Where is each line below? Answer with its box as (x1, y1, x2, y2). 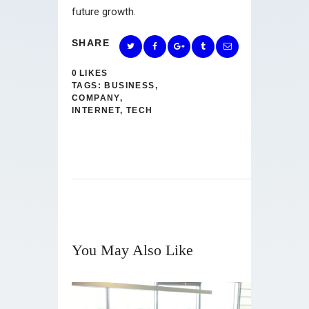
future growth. (72, 5, 136, 18)
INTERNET (72, 105, 121, 115)
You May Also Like (72, 241, 193, 259)
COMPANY (72, 92, 120, 103)
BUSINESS (104, 80, 155, 90)
